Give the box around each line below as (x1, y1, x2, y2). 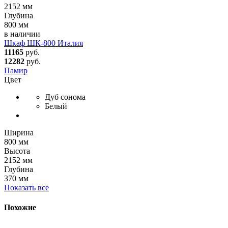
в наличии (4, 29, 40, 38)
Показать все (4, 183, 49, 192)
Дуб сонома (45, 92, 85, 101)
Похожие (4, 203, 36, 212)
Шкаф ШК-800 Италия (4, 38, 83, 47)
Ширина (4, 128, 34, 137)
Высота (4, 146, 30, 155)
